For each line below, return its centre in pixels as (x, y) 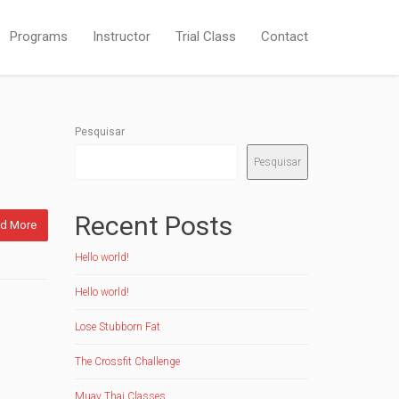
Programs (39, 37)
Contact (285, 37)
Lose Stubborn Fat (117, 327)
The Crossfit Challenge (127, 362)
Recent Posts (153, 226)
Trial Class (206, 37)
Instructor (122, 37)
